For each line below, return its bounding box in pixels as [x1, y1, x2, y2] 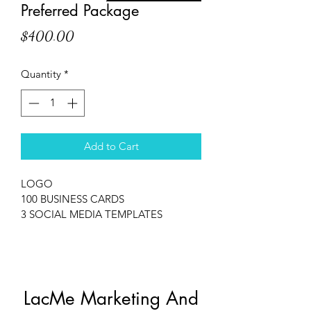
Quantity [21, 67, 61, 81]
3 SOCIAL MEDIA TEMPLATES [21, 207, 162, 221]
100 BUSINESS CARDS [21, 192, 124, 205]
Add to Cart [83, 139, 139, 153]
